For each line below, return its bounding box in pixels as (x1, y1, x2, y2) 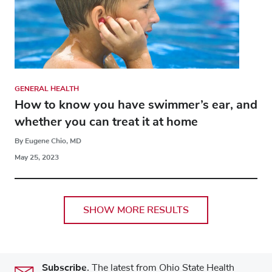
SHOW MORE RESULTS (83, 203, 189, 217)
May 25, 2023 (15, 152, 59, 163)
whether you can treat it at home (15, 114, 198, 131)
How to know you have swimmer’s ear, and (15, 97, 257, 114)
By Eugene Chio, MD (15, 136, 81, 146)
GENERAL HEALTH (15, 84, 79, 94)
